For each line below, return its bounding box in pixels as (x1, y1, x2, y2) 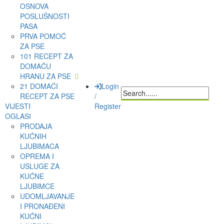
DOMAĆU (20, 61, 51, 71)
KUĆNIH (20, 131, 46, 141)
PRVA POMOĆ (20, 31, 66, 41)
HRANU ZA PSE (20, 71, 71, 81)
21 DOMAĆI (20, 81, 58, 91)
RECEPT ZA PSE (20, 91, 74, 101)
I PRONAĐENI (20, 201, 65, 211)
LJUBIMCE (20, 181, 54, 191)
